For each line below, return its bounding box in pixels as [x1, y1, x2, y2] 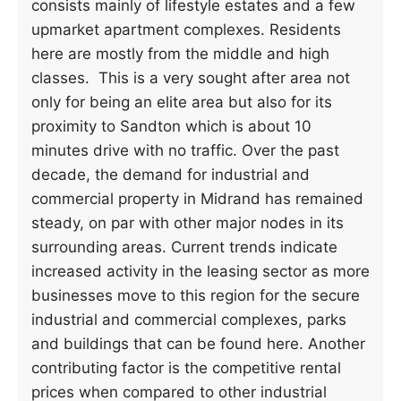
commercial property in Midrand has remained [31, 190, 363, 208]
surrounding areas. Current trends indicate [31, 238, 337, 256]
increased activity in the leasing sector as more [31, 262, 370, 280]
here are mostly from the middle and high [31, 45, 329, 63]
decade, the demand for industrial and [31, 166, 310, 183]
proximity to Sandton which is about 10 [31, 117, 311, 135]
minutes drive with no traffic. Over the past [31, 141, 339, 159]
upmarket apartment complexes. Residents [31, 21, 341, 38]
